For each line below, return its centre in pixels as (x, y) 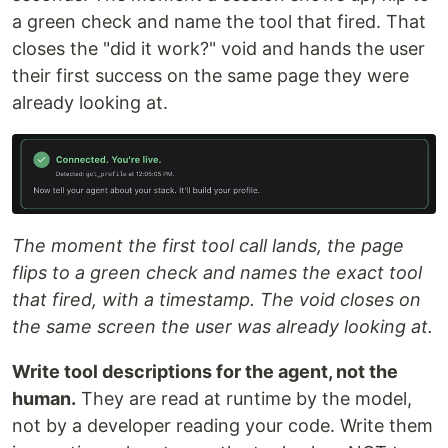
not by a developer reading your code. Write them (222, 426)
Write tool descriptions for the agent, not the (205, 372)
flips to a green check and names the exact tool (217, 273)
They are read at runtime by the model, (244, 399)
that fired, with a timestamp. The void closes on (216, 300)
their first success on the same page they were (210, 76)
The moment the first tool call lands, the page (208, 246)
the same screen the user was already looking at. (222, 327)
